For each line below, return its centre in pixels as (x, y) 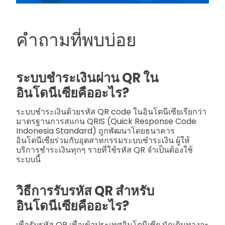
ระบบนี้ (28, 159)
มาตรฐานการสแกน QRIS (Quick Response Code (106, 121)
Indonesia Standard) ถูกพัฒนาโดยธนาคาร (95, 131)
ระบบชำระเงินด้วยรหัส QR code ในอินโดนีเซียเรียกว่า (111, 111)
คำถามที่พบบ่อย (76, 40)
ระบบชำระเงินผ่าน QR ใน (87, 78)
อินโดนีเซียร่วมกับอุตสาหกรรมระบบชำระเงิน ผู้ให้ (103, 140)
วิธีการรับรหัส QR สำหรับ (85, 191)
